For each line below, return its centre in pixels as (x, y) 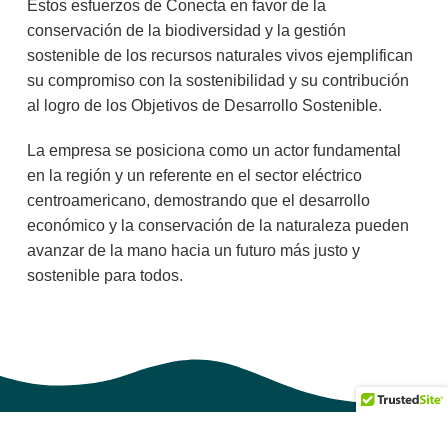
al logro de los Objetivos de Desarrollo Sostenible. (206, 105)
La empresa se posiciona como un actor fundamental (213, 150)
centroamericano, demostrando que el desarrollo (198, 200)
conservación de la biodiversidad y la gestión (186, 30)
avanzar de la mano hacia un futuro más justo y (193, 250)
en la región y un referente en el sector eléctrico (194, 175)
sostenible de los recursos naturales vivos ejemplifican (219, 55)
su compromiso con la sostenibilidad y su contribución (217, 80)
